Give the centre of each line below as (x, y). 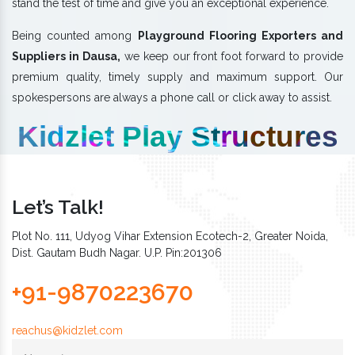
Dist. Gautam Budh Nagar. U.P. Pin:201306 (117, 252)
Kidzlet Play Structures (177, 136)
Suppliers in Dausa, (66, 56)
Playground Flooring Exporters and (240, 35)
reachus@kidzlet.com (67, 330)
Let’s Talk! (58, 206)
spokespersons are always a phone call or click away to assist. (172, 97)
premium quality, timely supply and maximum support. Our (177, 76)
